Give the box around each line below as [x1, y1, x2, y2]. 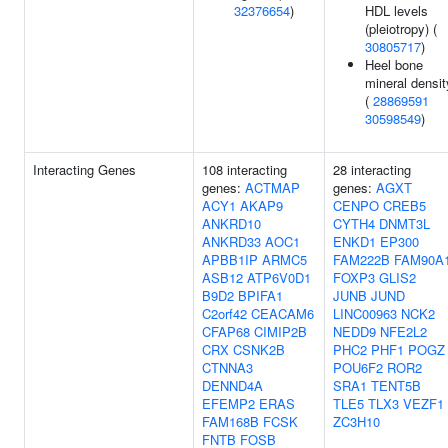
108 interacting [202, 160, 287, 179]
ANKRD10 [202, 214, 261, 233]
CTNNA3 [202, 358, 253, 377]
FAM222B [333, 250, 390, 269]
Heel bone [365, 55, 423, 74]
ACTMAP [245, 178, 300, 197]
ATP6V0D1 [247, 268, 311, 287]
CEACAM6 [251, 304, 314, 323]
